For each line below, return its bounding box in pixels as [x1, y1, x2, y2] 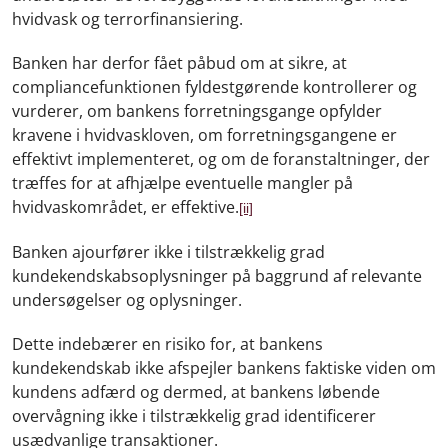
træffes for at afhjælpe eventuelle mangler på [12, 171, 353, 194]
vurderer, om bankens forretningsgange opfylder [12, 99, 382, 122]
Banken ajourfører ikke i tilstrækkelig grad [12, 240, 325, 263]
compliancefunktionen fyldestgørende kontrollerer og [12, 75, 417, 98]
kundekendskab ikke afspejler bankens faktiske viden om [12, 356, 436, 379]
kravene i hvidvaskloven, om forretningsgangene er [12, 123, 397, 146]
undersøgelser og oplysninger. [12, 288, 242, 311]
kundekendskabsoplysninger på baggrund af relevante [12, 264, 422, 287]
